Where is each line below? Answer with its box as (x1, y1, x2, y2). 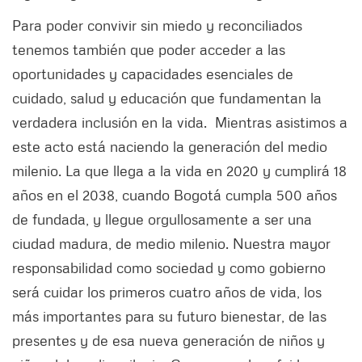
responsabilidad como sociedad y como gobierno (12, 258, 326, 276)
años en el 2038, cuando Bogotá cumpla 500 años (12, 185, 337, 204)
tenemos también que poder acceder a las (12, 40, 285, 58)
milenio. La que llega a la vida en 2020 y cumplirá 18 (12, 161, 347, 179)
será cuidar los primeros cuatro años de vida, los (12, 282, 322, 301)
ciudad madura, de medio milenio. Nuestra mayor (12, 234, 330, 252)
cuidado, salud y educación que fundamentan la (12, 88, 322, 107)
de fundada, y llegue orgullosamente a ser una (12, 209, 312, 228)
